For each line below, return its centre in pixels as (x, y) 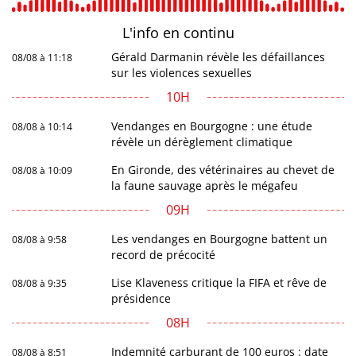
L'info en (153, 33)
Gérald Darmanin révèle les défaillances (219, 57)
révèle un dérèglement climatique (202, 142)
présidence (141, 299)
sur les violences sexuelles (182, 73)
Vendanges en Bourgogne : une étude (212, 126)
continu (209, 33)
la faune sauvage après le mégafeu (205, 186)
